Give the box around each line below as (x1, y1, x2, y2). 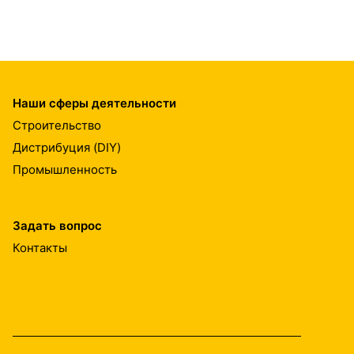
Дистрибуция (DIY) (13, 139, 121, 155)
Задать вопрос (13, 218, 102, 233)
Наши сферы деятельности (13, 96, 176, 111)
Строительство (13, 117, 101, 133)
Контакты (13, 239, 67, 255)
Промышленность (13, 161, 117, 177)
